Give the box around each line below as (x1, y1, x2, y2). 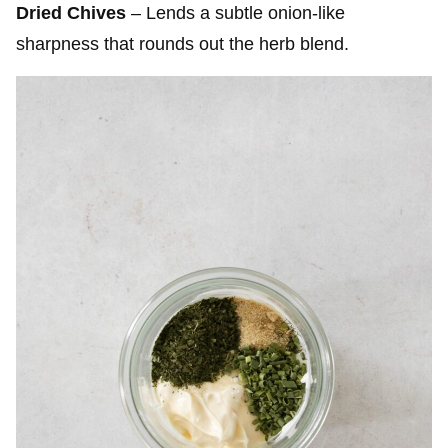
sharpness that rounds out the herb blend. (16, 33, 349, 54)
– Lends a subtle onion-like (126, 2, 345, 23)
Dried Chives (16, 2, 126, 23)
